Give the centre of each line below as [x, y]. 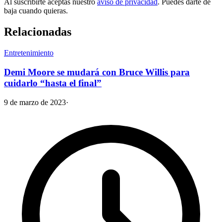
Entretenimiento [29, 53]
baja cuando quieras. [36, 11]
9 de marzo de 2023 [35, 102]
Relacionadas [38, 32]
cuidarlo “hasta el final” [53, 83]
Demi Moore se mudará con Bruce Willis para [97, 72]
